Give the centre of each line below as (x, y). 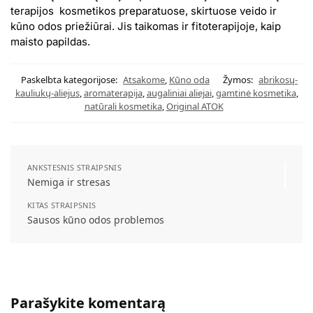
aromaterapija (113, 93)
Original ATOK (195, 106)
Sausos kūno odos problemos (96, 219)
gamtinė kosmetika (256, 93)
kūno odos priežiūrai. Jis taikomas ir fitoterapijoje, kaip (146, 27)
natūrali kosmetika (123, 106)
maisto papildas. (52, 42)
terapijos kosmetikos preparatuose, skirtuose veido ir (144, 11)
